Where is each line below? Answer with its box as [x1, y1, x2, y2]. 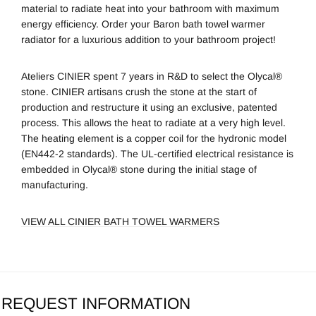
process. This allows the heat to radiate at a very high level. [21, 116, 286, 128]
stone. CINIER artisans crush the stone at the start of [21, 85, 257, 97]
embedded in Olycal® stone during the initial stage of [21, 163, 257, 175]
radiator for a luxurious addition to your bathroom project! [21, 33, 276, 45]
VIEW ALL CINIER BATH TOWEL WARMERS [21, 215, 219, 227]
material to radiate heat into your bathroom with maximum [21, 2, 279, 14]
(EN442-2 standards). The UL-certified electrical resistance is [21, 147, 293, 159]
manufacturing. [21, 178, 88, 190]
